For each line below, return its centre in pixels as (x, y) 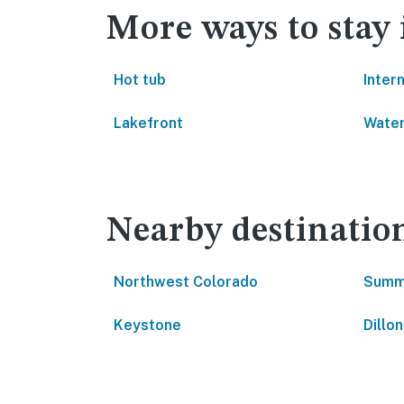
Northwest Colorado (186, 282)
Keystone (147, 325)
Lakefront (148, 123)
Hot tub (140, 80)
